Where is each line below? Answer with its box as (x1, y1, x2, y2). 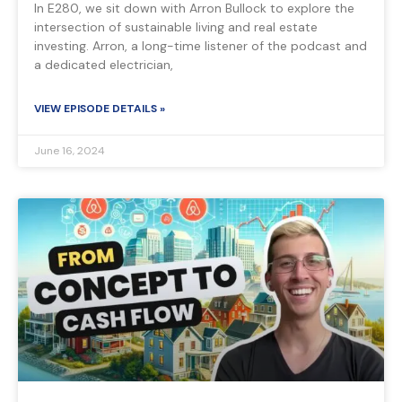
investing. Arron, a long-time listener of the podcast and (34, 38, 367, 55)
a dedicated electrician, (34, 57, 173, 74)
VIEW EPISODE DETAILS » (34, 101, 165, 117)
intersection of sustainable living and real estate (34, 19, 318, 36)
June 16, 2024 (34, 144, 105, 159)
